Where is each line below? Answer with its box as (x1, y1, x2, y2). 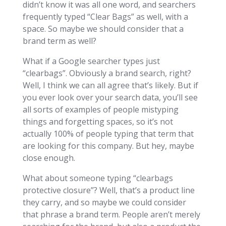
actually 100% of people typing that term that (22, 128, 194, 139)
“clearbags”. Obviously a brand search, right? (22, 67, 191, 79)
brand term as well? (22, 35, 96, 46)
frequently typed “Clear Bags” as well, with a (22, 11, 188, 22)
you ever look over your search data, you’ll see (22, 91, 198, 103)
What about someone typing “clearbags (22, 172, 173, 184)
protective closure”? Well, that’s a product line (22, 184, 195, 196)
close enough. (22, 152, 75, 163)
